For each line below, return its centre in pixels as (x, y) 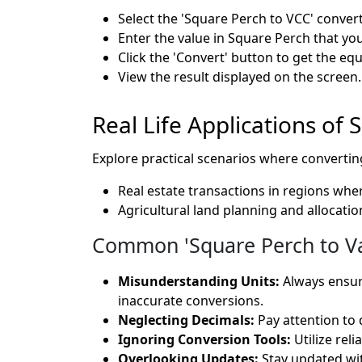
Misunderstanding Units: (199, 281)
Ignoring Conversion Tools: (204, 339)
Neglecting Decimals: (186, 320)
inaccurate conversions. (191, 300)
